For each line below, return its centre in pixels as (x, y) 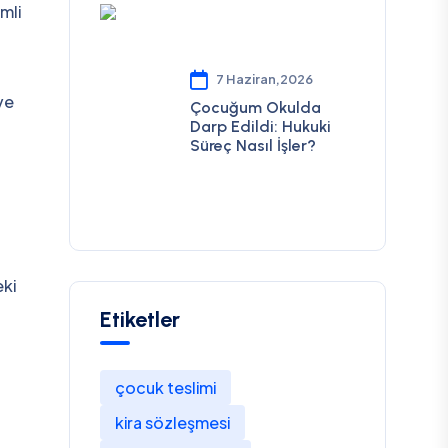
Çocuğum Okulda (255, 107)
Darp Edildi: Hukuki (260, 126)
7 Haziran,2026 (264, 79)
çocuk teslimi (165, 387)
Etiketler (139, 319)
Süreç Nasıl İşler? (252, 145)
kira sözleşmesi (172, 422)
